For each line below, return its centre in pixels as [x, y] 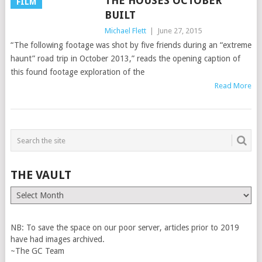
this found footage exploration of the [77, 72]
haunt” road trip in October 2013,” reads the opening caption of [125, 58]
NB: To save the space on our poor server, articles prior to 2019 [125, 227]
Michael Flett [125, 31]
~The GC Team [37, 251]
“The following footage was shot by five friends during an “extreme [131, 45]
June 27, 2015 [179, 31]
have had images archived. [57, 239]
